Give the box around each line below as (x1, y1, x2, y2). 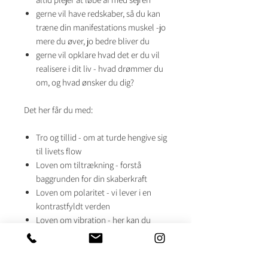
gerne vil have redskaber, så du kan (36, 8, 160, 19)
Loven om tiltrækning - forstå (36, 159, 141, 170)
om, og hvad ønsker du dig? (36, 77, 134, 88)
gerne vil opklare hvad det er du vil (36, 49, 160, 60)
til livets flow (36, 145, 81, 157)
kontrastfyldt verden (36, 200, 110, 212)
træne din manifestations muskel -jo (36, 22, 166, 33)
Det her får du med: (24, 104, 93, 115)
